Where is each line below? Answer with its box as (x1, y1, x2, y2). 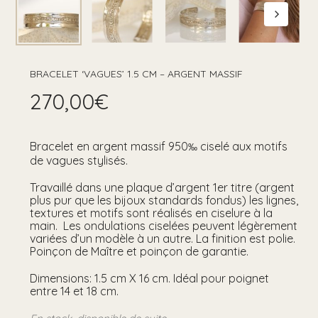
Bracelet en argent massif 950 (29, 139, 188, 154)
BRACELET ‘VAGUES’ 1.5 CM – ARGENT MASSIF (29, 67, 243, 81)
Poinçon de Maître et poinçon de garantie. (29, 244, 248, 259)
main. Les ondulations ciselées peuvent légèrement (29, 219, 297, 234)
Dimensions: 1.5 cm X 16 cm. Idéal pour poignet (29, 271, 269, 286)
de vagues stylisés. (29, 153, 128, 168)
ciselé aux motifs (197, 139, 287, 154)
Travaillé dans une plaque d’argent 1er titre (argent (29, 180, 295, 195)
